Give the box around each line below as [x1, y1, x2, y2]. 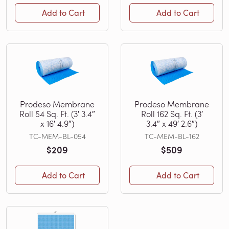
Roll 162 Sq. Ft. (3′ [141, 108, 203, 119]
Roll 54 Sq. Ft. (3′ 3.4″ [19, 108, 95, 119]
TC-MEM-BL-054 [29, 131, 86, 141]
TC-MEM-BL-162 [144, 131, 199, 141]
